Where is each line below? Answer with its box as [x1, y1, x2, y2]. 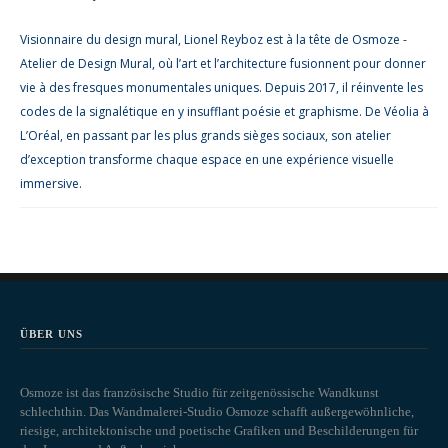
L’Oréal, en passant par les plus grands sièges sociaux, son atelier [20, 127, 391, 145]
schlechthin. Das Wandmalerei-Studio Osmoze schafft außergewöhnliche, [20, 404, 414, 420]
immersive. [20, 175, 82, 193]
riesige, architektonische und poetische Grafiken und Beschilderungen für [20, 423, 418, 439]
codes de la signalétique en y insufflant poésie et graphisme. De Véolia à [20, 103, 429, 121]
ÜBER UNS [20, 328, 83, 341]
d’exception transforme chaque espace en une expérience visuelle [20, 151, 394, 169]
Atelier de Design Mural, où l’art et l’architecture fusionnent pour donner [20, 55, 426, 73]
